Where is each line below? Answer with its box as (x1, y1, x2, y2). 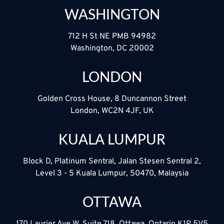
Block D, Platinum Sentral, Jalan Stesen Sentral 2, (23, 156, 201, 167)
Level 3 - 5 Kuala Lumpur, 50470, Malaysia (35, 168, 188, 179)
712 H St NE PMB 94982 (68, 31, 156, 42)
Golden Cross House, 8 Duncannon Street (37, 94, 186, 104)
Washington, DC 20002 (70, 43, 154, 54)
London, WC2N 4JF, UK (70, 106, 154, 116)
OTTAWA (82, 192, 141, 211)
